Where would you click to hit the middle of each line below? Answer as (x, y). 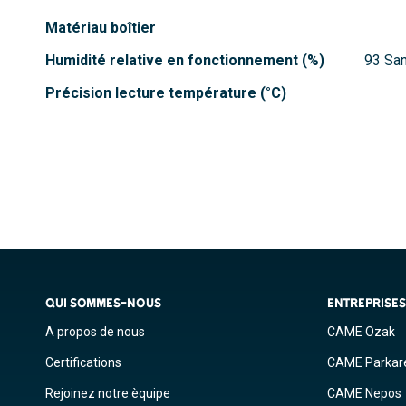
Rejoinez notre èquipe (108, 394)
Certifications (83, 363)
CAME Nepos (364, 394)
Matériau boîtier (101, 28)
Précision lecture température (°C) (166, 93)
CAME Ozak (361, 332)
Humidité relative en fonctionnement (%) (185, 61)
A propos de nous (95, 332)
